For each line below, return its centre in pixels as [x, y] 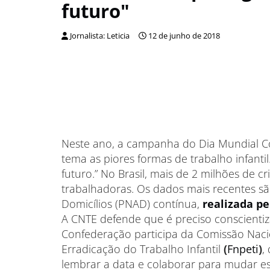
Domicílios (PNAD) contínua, [132, 204]
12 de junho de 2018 [184, 36]
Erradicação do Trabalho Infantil [143, 249]
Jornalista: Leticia [100, 36]
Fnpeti [243, 249]
